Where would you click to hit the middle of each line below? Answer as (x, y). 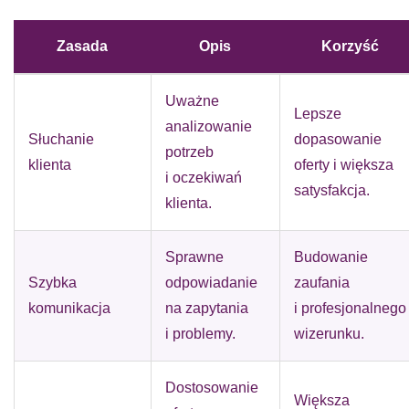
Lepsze (318, 114)
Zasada (82, 46)
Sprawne (194, 257)
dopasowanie (338, 139)
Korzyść (350, 46)
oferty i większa (344, 165)
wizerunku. (329, 334)
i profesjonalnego (350, 308)
